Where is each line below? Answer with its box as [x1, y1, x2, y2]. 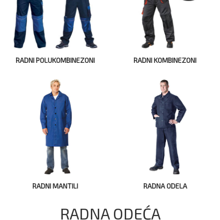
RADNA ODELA [143, 182, 187, 191]
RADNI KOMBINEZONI [134, 56, 196, 65]
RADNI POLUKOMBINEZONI [15, 56, 95, 65]
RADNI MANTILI [32, 182, 78, 191]
